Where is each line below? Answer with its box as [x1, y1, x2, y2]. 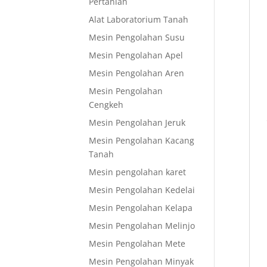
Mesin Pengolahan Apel [89, 49, 184, 61]
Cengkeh [89, 99, 124, 110]
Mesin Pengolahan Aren [89, 67, 185, 79]
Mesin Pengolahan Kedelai [89, 184, 195, 195]
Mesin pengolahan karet [89, 166, 187, 178]
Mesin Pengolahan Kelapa [89, 202, 193, 213]
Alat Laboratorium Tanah [89, 14, 189, 25]
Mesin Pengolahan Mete [89, 238, 186, 249]
